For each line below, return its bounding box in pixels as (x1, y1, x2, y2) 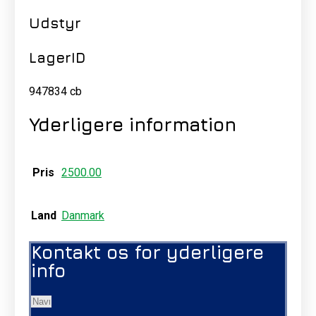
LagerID (28, 49, 85, 66)
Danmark (61, 209, 104, 223)
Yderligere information (28, 113, 236, 135)
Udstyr (28, 14, 81, 31)
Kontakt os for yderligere (30, 241, 264, 264)
